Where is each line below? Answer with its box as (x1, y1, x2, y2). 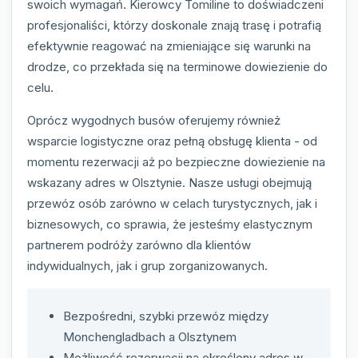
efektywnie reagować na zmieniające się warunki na (27, 38, 311, 54)
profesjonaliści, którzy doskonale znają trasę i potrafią (27, 18, 321, 34)
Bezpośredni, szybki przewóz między (63, 308, 268, 324)
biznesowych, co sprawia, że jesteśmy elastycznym (27, 217, 312, 233)
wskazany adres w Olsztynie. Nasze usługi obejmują (27, 175, 312, 191)
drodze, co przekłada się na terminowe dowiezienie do (27, 59, 328, 75)
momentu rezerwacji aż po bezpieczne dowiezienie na (27, 154, 325, 170)
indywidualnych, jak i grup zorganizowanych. (27, 258, 268, 274)
